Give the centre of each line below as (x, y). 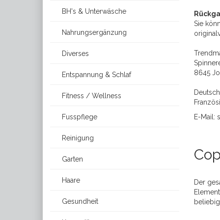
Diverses (74, 54)
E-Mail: (205, 117)
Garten (71, 159)
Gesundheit (79, 201)
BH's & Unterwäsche (93, 11)
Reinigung (77, 138)
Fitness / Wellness (91, 96)
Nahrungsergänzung (93, 32)
